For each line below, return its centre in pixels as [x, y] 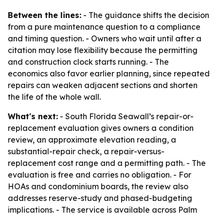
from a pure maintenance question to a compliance [104, 27]
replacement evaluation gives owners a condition [101, 128]
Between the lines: [45, 15]
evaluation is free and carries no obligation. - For [100, 175]
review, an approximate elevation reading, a [92, 140]
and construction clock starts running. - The [88, 62]
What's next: [33, 116]
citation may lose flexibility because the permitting [103, 50]
